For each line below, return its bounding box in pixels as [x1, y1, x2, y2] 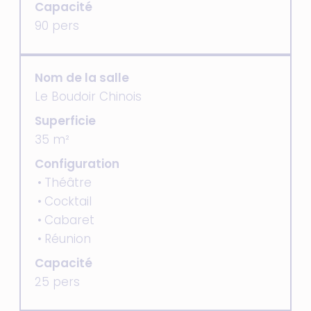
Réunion [44, 230, 91, 247]
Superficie [35, 112, 96, 129]
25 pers [35, 274, 80, 290]
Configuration [35, 155, 119, 172]
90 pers [35, 17, 79, 34]
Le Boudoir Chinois [35, 88, 142, 105]
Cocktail [44, 193, 92, 210]
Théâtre [44, 174, 92, 191]
